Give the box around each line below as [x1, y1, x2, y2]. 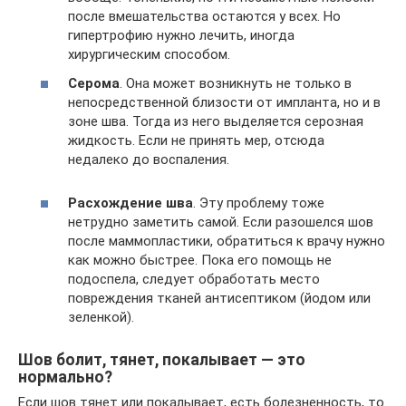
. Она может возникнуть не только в [120, 74, 352, 92]
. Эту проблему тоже [193, 194, 324, 211]
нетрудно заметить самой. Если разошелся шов [68, 213, 373, 230]
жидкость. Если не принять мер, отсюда [68, 131, 324, 149]
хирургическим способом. [68, 46, 230, 63]
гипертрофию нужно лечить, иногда [68, 27, 295, 44]
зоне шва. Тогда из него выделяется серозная [68, 112, 363, 130]
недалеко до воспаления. [68, 150, 229, 168]
